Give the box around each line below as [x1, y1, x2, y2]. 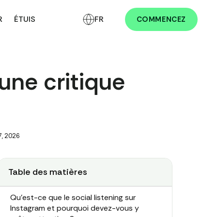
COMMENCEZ [136, 15, 186, 24]
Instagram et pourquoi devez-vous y [10, 203, 139, 213]
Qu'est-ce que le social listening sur [10, 192, 136, 202]
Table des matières [8, 166, 87, 178]
